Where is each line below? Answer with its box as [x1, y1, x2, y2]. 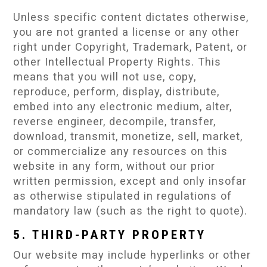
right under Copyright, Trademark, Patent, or [13, 41, 248, 54]
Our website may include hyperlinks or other [13, 249, 252, 262]
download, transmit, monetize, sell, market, [13, 130, 243, 143]
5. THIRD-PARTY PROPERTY [13, 228, 207, 243]
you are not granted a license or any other [13, 26, 240, 39]
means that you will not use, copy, [13, 70, 197, 83]
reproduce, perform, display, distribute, [13, 85, 220, 98]
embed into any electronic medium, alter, [13, 100, 232, 113]
